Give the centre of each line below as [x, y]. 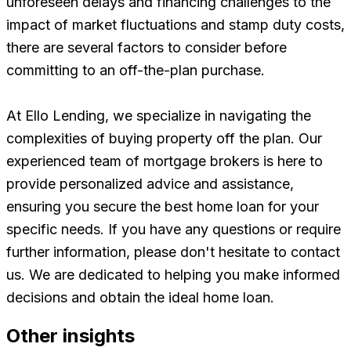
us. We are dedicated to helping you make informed [173, 274]
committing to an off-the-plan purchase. [136, 70]
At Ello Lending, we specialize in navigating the [159, 115]
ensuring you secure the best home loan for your [163, 206]
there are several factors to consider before [147, 47]
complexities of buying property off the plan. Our [164, 138]
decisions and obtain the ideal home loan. [140, 297]
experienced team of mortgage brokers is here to [165, 161]
